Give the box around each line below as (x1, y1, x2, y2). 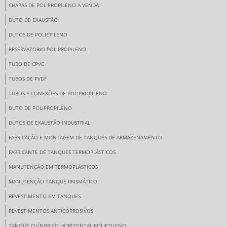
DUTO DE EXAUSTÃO (9, 16, 58, 24)
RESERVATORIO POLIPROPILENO (9, 46, 86, 53)
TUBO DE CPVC (9, 60, 44, 68)
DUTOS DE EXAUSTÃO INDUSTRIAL (9, 119, 90, 127)
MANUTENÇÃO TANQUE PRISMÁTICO (9, 178, 97, 185)
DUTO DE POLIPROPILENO (9, 104, 72, 112)
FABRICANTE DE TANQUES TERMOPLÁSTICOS (9, 148, 116, 156)
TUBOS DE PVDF (9, 75, 47, 83)
